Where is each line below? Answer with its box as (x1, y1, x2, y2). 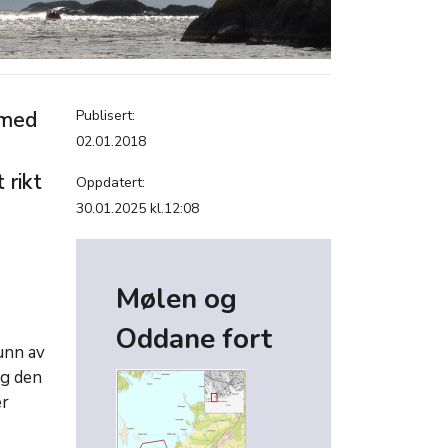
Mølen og (116, 280, 237, 319)
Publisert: (76, 106, 135, 126)
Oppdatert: (76, 173, 145, 193)
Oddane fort (116, 320, 272, 359)
